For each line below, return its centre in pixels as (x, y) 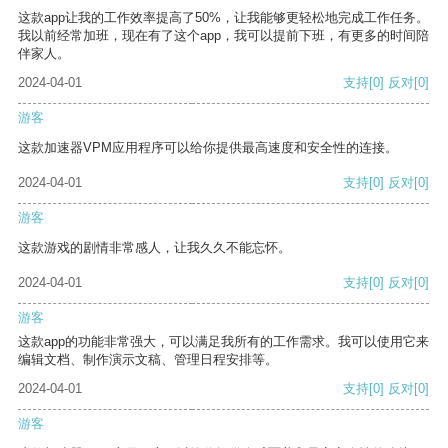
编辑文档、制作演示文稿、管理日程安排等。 (148, 360)
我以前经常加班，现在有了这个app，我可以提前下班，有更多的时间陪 (223, 36)
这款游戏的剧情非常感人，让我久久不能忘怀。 (154, 248)
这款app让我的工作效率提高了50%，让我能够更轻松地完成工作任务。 (223, 18)
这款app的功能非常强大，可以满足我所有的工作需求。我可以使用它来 (223, 342)
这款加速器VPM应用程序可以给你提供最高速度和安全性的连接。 (208, 148)
